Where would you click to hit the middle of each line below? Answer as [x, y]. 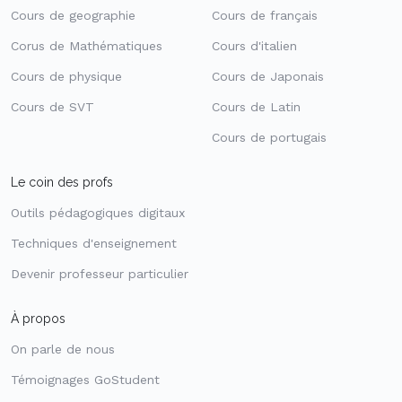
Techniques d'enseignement [94, 244]
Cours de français [265, 16]
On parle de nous [63, 350]
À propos [38, 319]
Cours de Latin [256, 107]
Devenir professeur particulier [100, 274]
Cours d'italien [254, 46]
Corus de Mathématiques [87, 46]
